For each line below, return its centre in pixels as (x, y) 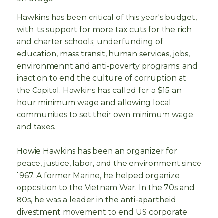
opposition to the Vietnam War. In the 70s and (106, 187)
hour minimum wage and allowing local (94, 102)
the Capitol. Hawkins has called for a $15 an (99, 90)
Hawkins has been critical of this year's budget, (107, 17)
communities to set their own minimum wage (105, 114)
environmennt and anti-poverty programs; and (107, 66)
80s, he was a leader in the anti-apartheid (96, 200)
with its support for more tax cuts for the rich (104, 29)
